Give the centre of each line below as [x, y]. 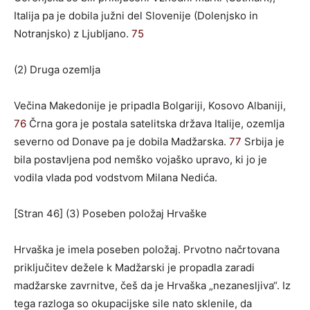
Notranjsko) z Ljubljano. [73, 33]
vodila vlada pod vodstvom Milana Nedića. [116, 177]
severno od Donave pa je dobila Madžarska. [121, 141]
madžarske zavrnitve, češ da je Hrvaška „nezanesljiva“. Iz [152, 285]
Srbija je [263, 141]
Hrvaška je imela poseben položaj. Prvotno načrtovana [147, 249]
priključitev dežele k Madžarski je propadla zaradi [134, 267]
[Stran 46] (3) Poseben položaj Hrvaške [110, 213]
